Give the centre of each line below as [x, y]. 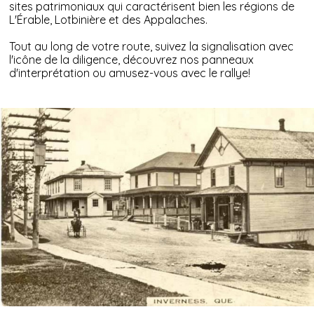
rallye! [235, 73]
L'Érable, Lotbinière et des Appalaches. [110, 19]
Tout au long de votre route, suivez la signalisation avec [152, 46]
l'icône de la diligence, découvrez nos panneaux [132, 59]
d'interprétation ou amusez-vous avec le [115, 73]
